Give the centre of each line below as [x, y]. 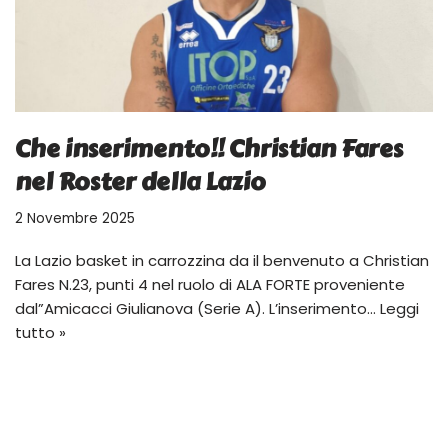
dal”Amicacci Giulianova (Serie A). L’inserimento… [197, 308]
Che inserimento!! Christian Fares [209, 148]
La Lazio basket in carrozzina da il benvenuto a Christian [222, 260]
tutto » [40, 332]
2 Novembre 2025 [75, 218]
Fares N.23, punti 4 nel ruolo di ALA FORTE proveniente [210, 284]
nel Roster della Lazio [140, 181]
